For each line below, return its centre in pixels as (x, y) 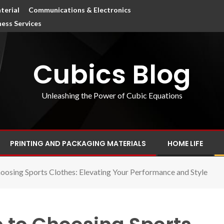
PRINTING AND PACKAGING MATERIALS (78, 143)
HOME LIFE (185, 143)
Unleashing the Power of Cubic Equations (112, 95)
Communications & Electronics (80, 10)
